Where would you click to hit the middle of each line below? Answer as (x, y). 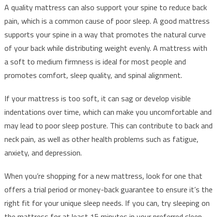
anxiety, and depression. (43, 153)
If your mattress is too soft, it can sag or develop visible (97, 99)
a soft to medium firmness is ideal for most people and (95, 62)
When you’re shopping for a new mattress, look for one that (103, 176)
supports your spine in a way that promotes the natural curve (105, 35)
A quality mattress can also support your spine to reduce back (105, 8)
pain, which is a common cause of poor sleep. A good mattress (107, 21)
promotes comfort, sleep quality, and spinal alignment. (93, 75)
